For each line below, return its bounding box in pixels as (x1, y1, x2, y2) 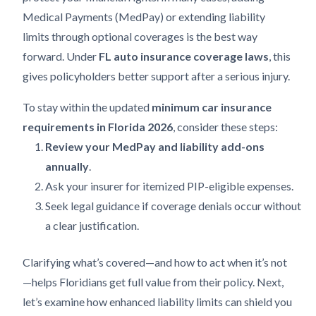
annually (45, 159, 89, 173)
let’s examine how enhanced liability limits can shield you (23, 295, 292, 308)
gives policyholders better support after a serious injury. (23, 69, 290, 83)
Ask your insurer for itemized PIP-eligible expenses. (45, 179, 293, 193)
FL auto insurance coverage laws (99, 49, 269, 63)
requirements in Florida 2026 (23, 120, 173, 133)
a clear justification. (45, 219, 139, 232)
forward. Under (23, 49, 99, 63)
